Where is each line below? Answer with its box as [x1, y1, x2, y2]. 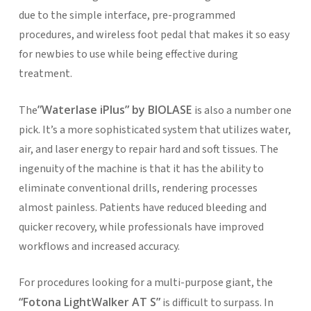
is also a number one [194, 102, 292, 118]
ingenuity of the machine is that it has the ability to [18, 160, 264, 176]
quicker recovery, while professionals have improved [18, 219, 264, 235]
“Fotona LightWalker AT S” [18, 294, 160, 310]
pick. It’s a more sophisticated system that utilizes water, [18, 121, 291, 137]
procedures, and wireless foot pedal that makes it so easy [18, 26, 289, 42]
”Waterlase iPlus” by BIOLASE [37, 101, 194, 117]
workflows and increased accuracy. [18, 238, 180, 254]
